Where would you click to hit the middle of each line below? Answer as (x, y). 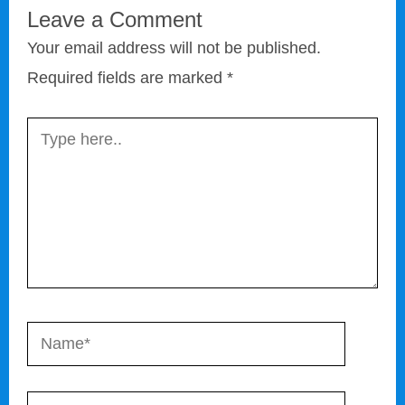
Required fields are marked (127, 77)
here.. (47, 160)
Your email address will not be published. (174, 47)
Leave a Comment (115, 19)
